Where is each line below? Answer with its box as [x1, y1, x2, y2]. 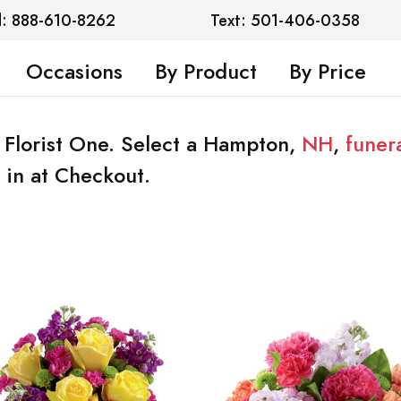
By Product [154, 57, 257, 86]
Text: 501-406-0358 [210, 9, 361, 31]
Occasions [25, 57, 123, 86]
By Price [288, 57, 366, 86]
